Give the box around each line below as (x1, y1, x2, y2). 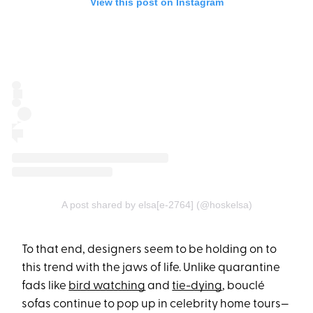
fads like (22, 280, 69, 293)
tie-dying (172, 280, 223, 293)
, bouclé (222, 280, 265, 293)
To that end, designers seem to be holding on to (22, 244, 277, 256)
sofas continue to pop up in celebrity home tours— (22, 298, 290, 311)
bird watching (68, 280, 146, 293)
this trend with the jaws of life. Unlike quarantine (22, 262, 281, 275)
